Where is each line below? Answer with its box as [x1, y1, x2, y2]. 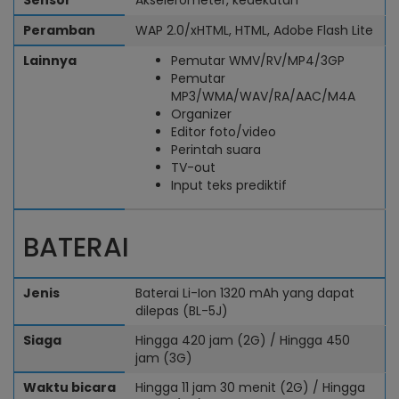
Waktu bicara [23, 379, 116, 396]
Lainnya [23, 52, 79, 69]
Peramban [23, 21, 95, 39]
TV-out [171, 159, 216, 176]
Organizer [171, 105, 232, 123]
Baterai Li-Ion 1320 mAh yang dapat [135, 284, 354, 302]
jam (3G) [135, 349, 192, 367]
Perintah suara [171, 141, 261, 159]
